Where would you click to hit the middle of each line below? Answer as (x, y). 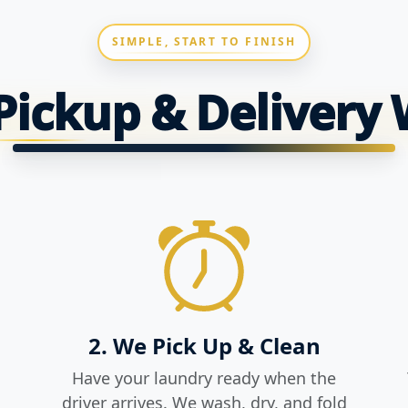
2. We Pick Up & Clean (204, 345)
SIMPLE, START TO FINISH (204, 42)
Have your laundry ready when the (204, 377)
